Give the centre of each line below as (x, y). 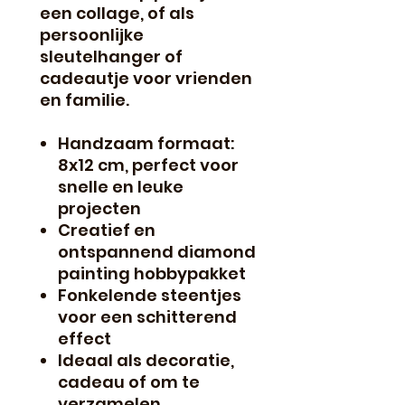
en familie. (85, 99)
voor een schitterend (147, 316)
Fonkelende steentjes (150, 295)
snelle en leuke (121, 186)
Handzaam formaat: (146, 143)
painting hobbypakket (152, 273)
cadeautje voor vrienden (146, 78)
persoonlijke (92, 34)
